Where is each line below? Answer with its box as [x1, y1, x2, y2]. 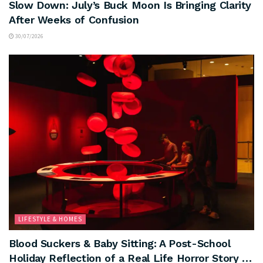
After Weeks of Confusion [9, 13, 139, 26]
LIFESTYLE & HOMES [18, 214, 82, 223]
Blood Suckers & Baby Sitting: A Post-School [9, 237, 231, 249]
